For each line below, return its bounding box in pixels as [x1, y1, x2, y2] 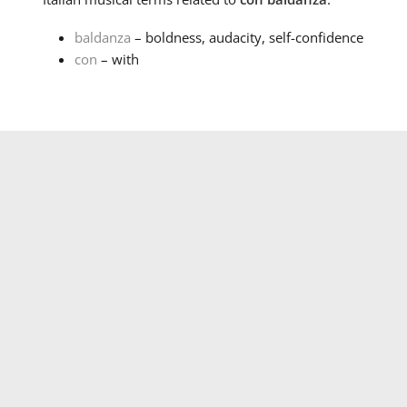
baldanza [74, 28, 131, 47]
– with [96, 50, 139, 69]
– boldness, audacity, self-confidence [130, 28, 363, 47]
